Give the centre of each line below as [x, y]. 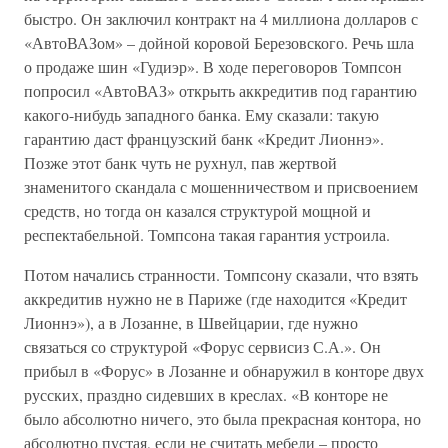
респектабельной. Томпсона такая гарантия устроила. [207, 234]
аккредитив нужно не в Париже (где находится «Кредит [215, 298]
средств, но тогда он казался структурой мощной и [197, 210]
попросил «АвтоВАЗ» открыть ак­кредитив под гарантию [220, 90]
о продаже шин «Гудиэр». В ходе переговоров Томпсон [213, 66]
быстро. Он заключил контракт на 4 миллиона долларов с [221, 18]
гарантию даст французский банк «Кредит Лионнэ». [204, 138]
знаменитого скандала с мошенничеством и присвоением [221, 186]
